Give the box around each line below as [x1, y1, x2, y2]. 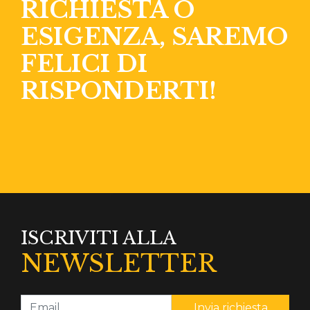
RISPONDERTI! [21, 77, 217, 105]
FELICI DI [21, 50, 147, 78]
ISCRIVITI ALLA [21, 227, 176, 249]
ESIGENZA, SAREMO [21, 23, 288, 51]
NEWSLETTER [21, 248, 217, 278]
